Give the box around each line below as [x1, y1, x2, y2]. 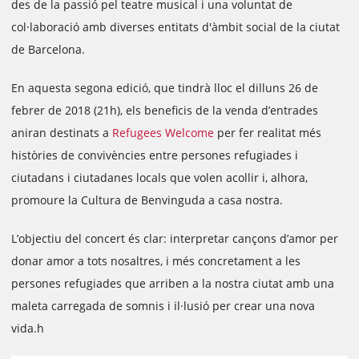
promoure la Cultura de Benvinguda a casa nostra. [11, 192, 283, 208]
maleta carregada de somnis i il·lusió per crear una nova [11, 298, 315, 313]
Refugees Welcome [112, 125, 214, 140]
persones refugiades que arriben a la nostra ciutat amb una [11, 276, 334, 291]
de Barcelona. [11, 42, 85, 57]
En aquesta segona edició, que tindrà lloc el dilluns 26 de [11, 80, 318, 95]
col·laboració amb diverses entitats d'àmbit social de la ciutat [11, 19, 340, 34]
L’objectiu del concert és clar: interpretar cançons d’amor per [11, 231, 338, 246]
